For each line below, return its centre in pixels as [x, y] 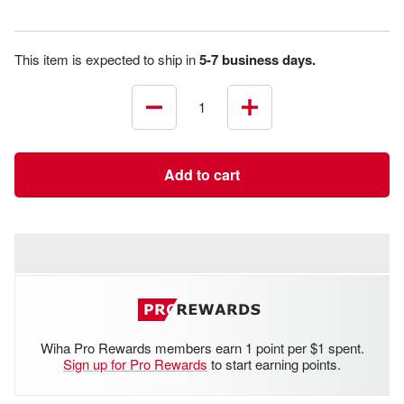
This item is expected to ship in [107, 59]
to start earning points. [274, 363]
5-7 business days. [257, 59]
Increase [274, 117]
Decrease [182, 117]
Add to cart [202, 174]
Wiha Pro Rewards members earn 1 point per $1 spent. [202, 347]
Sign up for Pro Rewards [135, 363]
